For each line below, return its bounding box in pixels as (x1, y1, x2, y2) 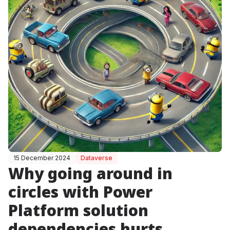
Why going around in (8, 163, 172, 184)
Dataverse (81, 154, 112, 162)
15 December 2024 (13, 154, 70, 162)
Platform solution (8, 200, 148, 221)
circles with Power (8, 181, 152, 202)
